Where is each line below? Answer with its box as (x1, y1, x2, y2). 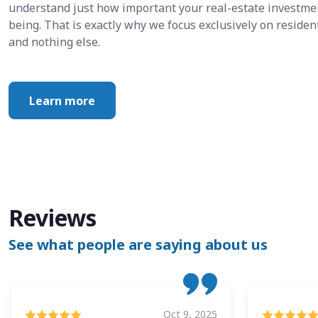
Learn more (29, 92, 95, 109)
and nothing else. (9, 34, 100, 50)
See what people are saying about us (9, 235, 268, 255)
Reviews (9, 202, 97, 234)
